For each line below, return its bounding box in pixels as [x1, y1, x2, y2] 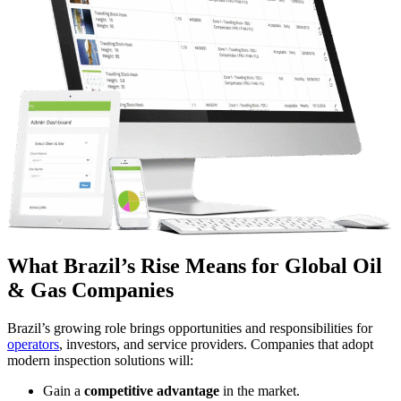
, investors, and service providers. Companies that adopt [59, 336, 373, 352]
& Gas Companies [7, 277, 174, 302]
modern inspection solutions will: [7, 352, 193, 368]
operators [7, 336, 59, 352]
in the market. [219, 382, 300, 398]
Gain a [43, 382, 84, 398]
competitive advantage [84, 382, 219, 398]
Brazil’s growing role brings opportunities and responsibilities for [7, 320, 372, 336]
